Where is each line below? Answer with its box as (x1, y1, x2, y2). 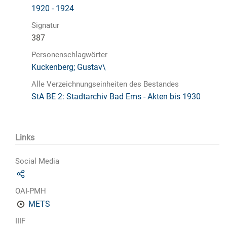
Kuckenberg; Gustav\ (31, 62, 106, 72)
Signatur (31, 20, 59, 30)
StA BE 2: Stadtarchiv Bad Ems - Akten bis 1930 (31, 91, 201, 101)
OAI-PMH (15, 186, 46, 196)
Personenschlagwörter (31, 50, 107, 59)
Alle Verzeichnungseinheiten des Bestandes (31, 79, 179, 89)
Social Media (15, 157, 59, 166)
